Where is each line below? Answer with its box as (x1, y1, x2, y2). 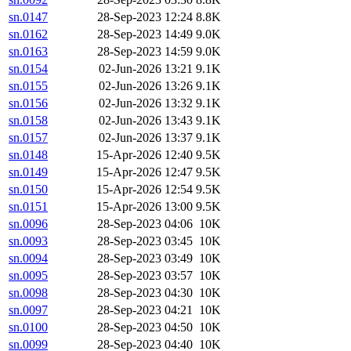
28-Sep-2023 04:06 (97, 217, 193, 231)
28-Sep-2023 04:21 (97, 303, 193, 317)
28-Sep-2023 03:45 (97, 234, 193, 248)
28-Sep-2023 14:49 (97, 27, 193, 42)
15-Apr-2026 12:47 (96, 165, 193, 179)
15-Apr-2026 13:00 (96, 200, 193, 214)
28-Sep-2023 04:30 (97, 286, 193, 300)
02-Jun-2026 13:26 (99, 79, 193, 93)
